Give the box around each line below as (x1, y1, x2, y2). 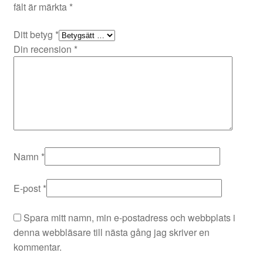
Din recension (13, 42, 74, 56)
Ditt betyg (13, 28, 55, 42)
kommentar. (13, 240, 62, 254)
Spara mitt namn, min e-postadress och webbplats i (23, 211, 235, 225)
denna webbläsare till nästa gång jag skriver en (13, 225, 210, 240)
